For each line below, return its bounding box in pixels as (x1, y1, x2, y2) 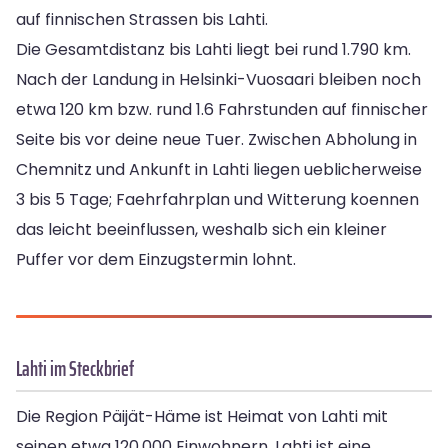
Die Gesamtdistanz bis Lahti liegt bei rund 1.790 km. (16, 37, 411, 61)
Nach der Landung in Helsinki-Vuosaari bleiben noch (16, 67, 421, 91)
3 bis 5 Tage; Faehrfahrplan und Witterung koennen (16, 187, 419, 211)
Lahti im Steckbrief (16, 351, 134, 385)
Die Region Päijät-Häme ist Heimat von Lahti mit (16, 404, 388, 428)
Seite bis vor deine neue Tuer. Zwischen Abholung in (16, 127, 417, 151)
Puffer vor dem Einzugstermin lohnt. (16, 247, 296, 271)
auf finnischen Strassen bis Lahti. (16, 7, 268, 31)
